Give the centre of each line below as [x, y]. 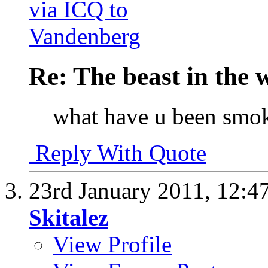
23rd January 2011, [123, 191]
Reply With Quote [118, 153]
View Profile [112, 244]
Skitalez [68, 217]
